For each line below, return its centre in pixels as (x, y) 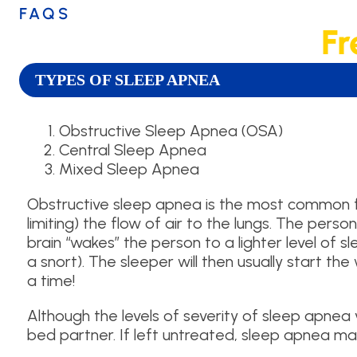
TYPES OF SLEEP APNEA (127, 80)
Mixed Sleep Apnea (129, 169)
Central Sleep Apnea (133, 150)
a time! (51, 281)
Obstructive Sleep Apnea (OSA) (171, 131)
